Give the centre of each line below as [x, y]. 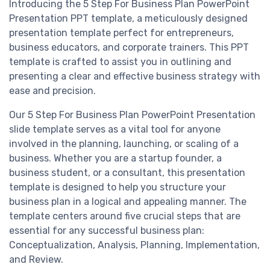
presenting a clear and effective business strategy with [135, 77]
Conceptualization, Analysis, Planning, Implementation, [134, 245]
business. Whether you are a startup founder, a [115, 159]
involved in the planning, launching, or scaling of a [124, 144]
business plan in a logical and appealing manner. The [128, 202]
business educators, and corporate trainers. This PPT [129, 48]
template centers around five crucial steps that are [125, 216]
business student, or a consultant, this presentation [127, 173]
